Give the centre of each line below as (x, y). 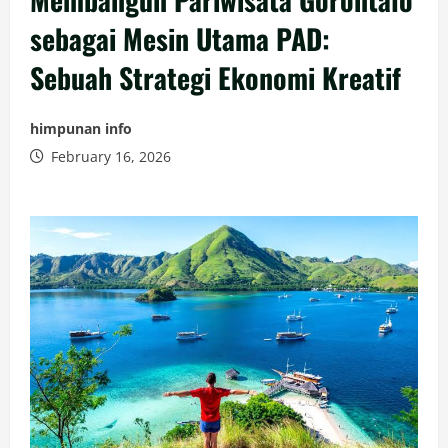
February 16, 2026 (109, 156)
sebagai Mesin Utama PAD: (180, 38)
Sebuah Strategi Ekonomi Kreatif (215, 77)
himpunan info (81, 128)
